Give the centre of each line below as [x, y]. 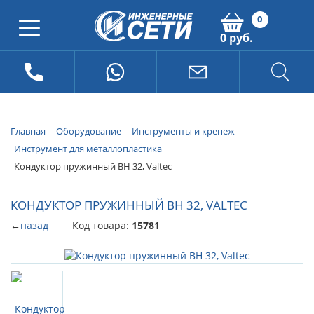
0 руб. [236, 38]
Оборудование [89, 131]
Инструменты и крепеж [183, 131]
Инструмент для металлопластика [88, 148]
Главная [28, 131]
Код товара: [102, 226]
